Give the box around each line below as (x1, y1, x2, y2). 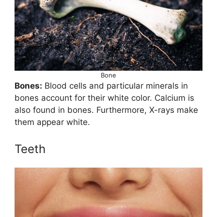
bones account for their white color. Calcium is (15, 93, 194, 103)
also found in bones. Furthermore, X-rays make (15, 105, 198, 115)
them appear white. (15, 117, 90, 127)
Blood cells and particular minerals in (42, 80, 188, 91)
